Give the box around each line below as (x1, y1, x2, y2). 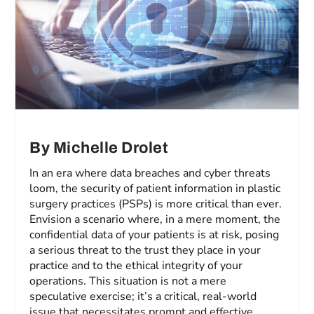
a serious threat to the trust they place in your (29, 243, 261, 259)
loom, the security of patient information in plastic (29, 181, 281, 197)
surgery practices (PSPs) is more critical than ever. (29, 196, 282, 212)
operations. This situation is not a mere (29, 273, 227, 289)
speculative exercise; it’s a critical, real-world (29, 289, 257, 305)
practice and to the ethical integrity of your (29, 258, 243, 274)
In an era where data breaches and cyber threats (29, 165, 271, 182)
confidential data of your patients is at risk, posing (29, 227, 280, 243)
